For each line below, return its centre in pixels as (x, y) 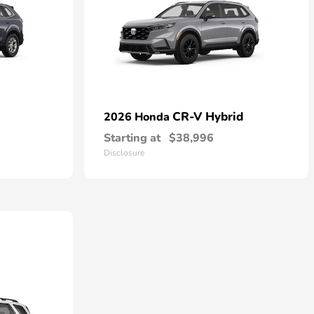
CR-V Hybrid (208, 117)
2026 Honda (138, 117)
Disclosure (124, 153)
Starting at (132, 138)
